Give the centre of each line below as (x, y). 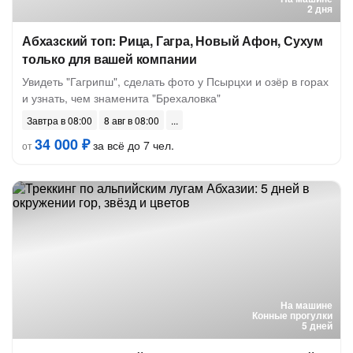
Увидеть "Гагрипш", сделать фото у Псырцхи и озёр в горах (175, 81)
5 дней (317, 325)
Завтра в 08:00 (59, 120)
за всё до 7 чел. (132, 145)
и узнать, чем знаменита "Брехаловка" (121, 98)
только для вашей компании (110, 59)
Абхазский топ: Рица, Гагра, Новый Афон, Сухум (173, 41)
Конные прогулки (292, 315)
